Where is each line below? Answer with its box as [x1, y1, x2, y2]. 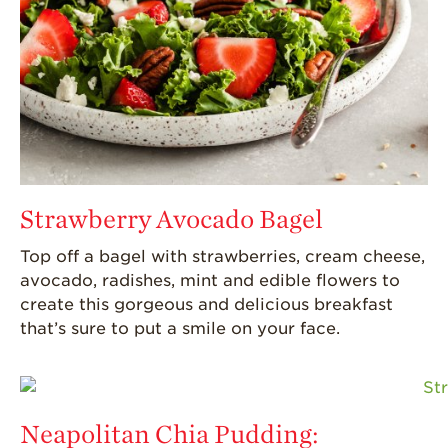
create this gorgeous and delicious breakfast [20, 295, 393, 315]
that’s [20, 319, 66, 339]
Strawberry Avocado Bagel [20, 205, 323, 235]
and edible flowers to [218, 271, 400, 291]
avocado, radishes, [20, 271, 180, 291]
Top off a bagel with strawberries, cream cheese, [20, 247, 425, 267]
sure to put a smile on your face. [66, 319, 340, 339]
